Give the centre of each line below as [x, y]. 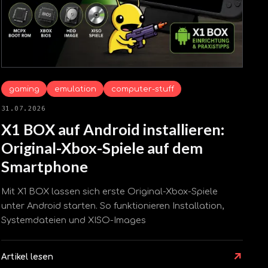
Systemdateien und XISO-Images [74, 220]
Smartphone [45, 166]
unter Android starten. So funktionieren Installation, [112, 206]
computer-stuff [142, 89]
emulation [75, 89]
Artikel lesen [27, 257]
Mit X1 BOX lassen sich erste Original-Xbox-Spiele [110, 192]
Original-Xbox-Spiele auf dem [102, 147]
